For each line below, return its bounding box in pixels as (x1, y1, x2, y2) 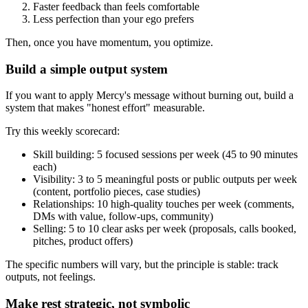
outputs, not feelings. (5, 271, 96, 283)
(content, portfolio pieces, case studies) (33, 186, 200, 198)
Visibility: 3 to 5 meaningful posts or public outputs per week (33, 173, 297, 186)
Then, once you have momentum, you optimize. (5, 36, 213, 48)
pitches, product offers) (33, 235, 133, 247)
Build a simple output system (5, 61, 168, 76)
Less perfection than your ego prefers (33, 12, 194, 25)
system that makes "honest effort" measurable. (5, 102, 205, 114)
